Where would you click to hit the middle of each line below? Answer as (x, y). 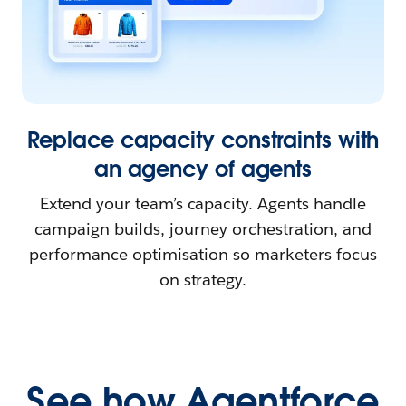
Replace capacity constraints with (203, 140)
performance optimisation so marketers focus (203, 255)
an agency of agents (203, 169)
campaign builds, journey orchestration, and (203, 229)
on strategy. (203, 280)
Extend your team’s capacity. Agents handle (203, 204)
